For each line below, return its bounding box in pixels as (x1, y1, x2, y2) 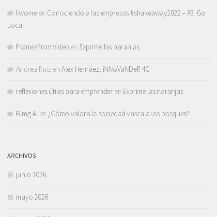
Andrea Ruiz (16, 64, 51, 74)
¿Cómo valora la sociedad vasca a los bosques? (48, 108, 189, 118)
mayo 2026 (16, 192, 48, 201)
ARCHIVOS (7, 151, 36, 160)
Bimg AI (16, 108, 38, 118)
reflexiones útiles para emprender (16, 86, 113, 96)
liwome (16, 8, 37, 17)
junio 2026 (16, 170, 46, 179)
